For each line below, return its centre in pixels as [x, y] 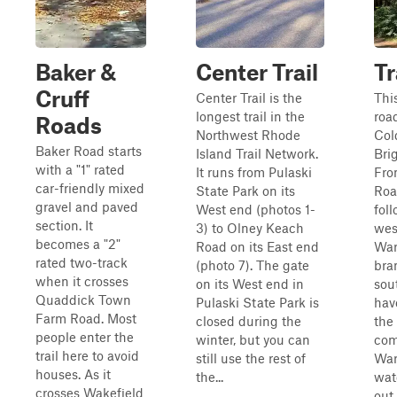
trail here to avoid [87, 355]
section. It [64, 225]
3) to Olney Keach [250, 228]
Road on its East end [257, 246]
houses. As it [73, 374]
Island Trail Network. [257, 153]
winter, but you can [253, 339]
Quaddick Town [83, 300]
